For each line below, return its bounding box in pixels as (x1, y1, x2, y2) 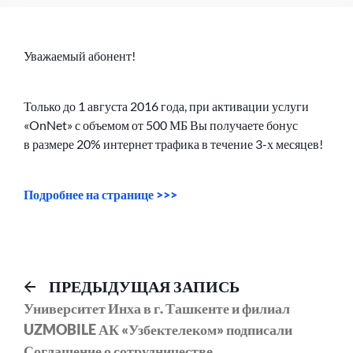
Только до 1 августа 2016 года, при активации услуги (24, 98, 309, 114)
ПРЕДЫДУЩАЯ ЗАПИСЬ (49, 277, 240, 296)
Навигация (35, 276, 134, 300)
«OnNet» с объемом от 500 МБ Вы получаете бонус (24, 117, 298, 133)
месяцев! (273, 136, 323, 152)
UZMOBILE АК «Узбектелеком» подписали (24, 321, 292, 339)
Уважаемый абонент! (24, 48, 136, 64)
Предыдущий (239, 276, 324, 294)
